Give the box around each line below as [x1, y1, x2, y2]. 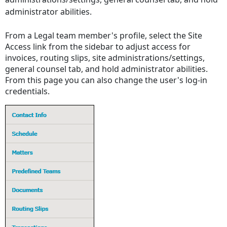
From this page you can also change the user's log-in [5, 74, 208, 86]
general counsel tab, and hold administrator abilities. [5, 63, 208, 75]
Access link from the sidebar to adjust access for [5, 41, 191, 53]
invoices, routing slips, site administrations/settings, [5, 52, 205, 64]
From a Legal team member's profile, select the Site [5, 30, 203, 42]
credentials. [5, 86, 50, 97]
